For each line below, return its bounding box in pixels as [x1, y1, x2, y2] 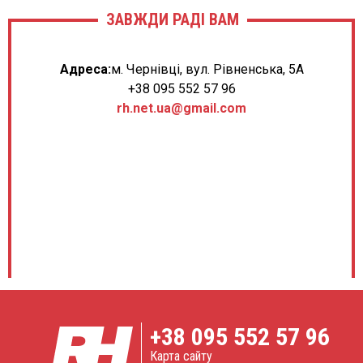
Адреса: [59, 61, 111, 77]
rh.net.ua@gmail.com [117, 100, 246, 116]
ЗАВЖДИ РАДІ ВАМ [106, 9, 239, 29]
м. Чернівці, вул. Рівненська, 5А [110, 61, 304, 77]
